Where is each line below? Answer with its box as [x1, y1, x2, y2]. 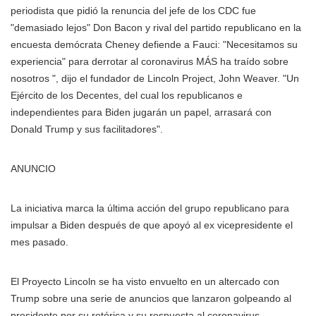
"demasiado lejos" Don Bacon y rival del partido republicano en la [11, 22, 301, 33]
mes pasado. [11, 236, 68, 248]
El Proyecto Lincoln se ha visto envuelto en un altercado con [11, 276, 279, 287]
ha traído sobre [220, 56, 288, 67]
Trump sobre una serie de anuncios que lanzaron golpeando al [11, 293, 291, 304]
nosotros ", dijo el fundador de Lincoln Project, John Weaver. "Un [11, 73, 299, 84]
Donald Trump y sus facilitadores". [11, 123, 163, 135]
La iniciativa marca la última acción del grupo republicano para [11, 202, 289, 214]
